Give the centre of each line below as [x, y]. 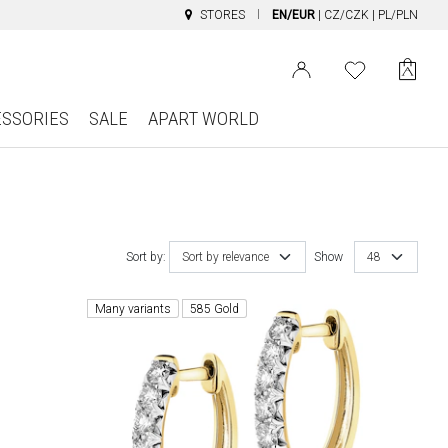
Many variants [133, 309]
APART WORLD [203, 118]
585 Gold [215, 309]
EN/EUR [293, 15]
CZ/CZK [346, 15]
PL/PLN [398, 15]
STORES [222, 15]
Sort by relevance [225, 257]
